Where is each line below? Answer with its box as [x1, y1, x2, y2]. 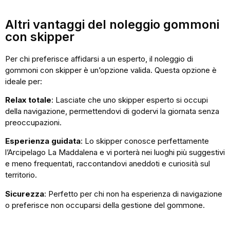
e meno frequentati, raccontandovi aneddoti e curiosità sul [5, 159, 210, 169]
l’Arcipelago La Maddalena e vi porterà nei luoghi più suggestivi [5, 147, 225, 158]
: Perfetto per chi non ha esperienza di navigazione [44, 188, 222, 199]
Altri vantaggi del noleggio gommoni [5, 16, 219, 32]
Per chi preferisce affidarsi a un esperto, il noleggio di [5, 53, 193, 64]
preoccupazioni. [5, 117, 62, 127]
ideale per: [5, 76, 42, 86]
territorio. [5, 170, 37, 180]
